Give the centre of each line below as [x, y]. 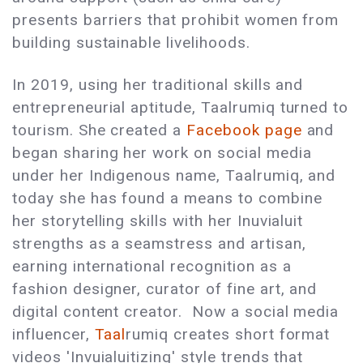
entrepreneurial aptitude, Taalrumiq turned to [181, 107]
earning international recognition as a [152, 266]
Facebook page [244, 130]
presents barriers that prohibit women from [176, 19]
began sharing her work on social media [162, 152]
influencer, [53, 334]
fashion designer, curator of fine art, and [165, 288]
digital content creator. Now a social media [176, 311]
